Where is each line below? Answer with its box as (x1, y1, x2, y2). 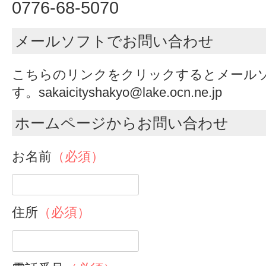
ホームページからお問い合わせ (15, 115, 229, 131)
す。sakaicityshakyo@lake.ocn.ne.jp (12, 85, 222, 100)
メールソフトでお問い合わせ (15, 33, 214, 49)
